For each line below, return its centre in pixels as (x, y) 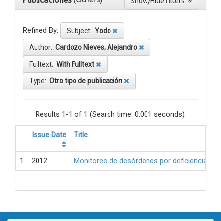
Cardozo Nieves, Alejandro (96, 48)
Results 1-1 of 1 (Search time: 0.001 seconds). (110, 115)
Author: (42, 48)
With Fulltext (75, 64)
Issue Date (49, 135)
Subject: (81, 31)
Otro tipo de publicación (86, 81)
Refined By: (40, 30)
